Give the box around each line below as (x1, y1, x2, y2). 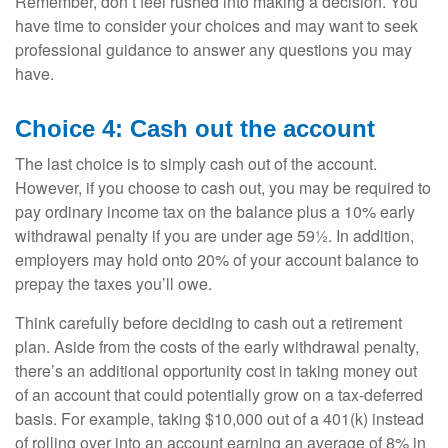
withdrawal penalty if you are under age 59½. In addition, (15, 224, 414, 248)
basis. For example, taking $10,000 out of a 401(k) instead (15, 407, 424, 431)
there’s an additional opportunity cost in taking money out (15, 359, 417, 383)
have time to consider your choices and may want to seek (15, 14, 418, 38)
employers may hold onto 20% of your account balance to (15, 248, 419, 272)
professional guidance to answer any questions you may (15, 38, 412, 62)
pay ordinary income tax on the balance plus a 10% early (15, 200, 415, 224)
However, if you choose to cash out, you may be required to (15, 176, 431, 200)
